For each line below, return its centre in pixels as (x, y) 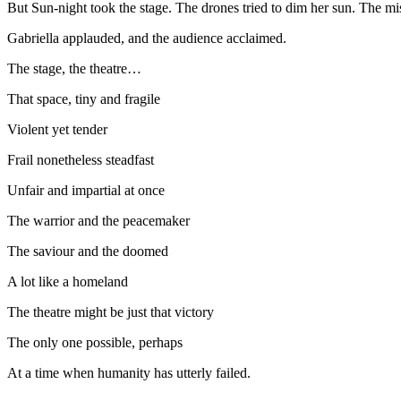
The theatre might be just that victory (112, 311)
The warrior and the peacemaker (100, 220)
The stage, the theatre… (76, 68)
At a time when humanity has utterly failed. (131, 372)
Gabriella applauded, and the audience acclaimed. (150, 38)
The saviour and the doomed (91, 251)
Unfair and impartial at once (88, 190)
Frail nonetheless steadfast (84, 159)
